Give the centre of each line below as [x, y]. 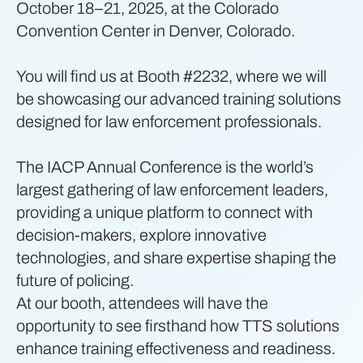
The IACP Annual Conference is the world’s [165, 167]
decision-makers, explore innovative [141, 235]
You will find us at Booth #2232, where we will [171, 76]
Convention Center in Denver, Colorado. [156, 30]
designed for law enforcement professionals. [169, 121]
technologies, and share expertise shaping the [176, 257]
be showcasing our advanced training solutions [179, 98]
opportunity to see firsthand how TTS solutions [178, 325]
